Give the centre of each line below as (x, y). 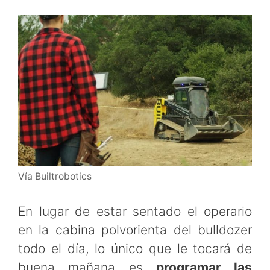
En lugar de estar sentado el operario (135, 212)
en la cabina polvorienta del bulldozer (135, 230)
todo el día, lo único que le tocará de (135, 249)
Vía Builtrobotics (55, 176)
